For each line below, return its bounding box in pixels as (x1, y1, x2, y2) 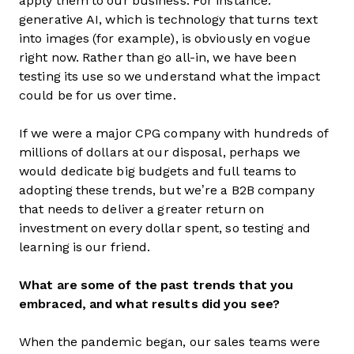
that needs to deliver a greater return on (19, 202, 265, 216)
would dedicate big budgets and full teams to (19, 164, 297, 178)
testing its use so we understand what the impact (19, 70, 320, 83)
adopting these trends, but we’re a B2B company (19, 183, 314, 197)
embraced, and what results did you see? (19, 297, 280, 311)
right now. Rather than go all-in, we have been (19, 51, 296, 64)
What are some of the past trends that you (19, 278, 294, 292)
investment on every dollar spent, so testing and (19, 221, 311, 235)
